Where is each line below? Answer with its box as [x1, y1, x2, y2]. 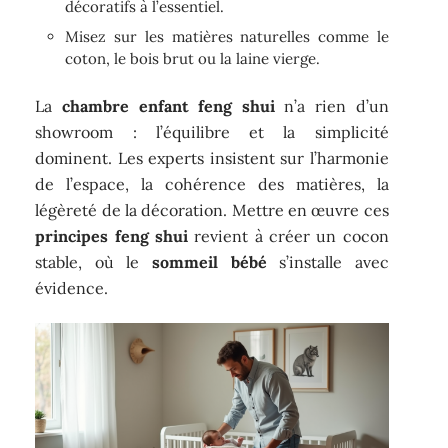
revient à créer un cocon [188, 225, 389, 246]
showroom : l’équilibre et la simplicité [35, 121, 389, 142]
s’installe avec [266, 251, 389, 272]
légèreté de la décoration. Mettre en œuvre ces [35, 199, 389, 220]
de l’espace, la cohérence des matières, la [35, 173, 389, 194]
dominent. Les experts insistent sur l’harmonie [35, 147, 389, 168]
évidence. [35, 277, 109, 298]
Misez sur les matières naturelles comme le [65, 27, 389, 47]
